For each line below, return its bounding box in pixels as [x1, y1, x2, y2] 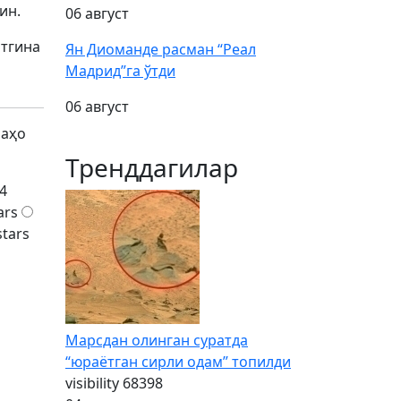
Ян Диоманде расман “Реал [65, 39, 256, 59]
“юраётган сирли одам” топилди [65, 352, 291, 371]
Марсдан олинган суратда [65, 330, 248, 350]
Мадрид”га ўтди [65, 61, 175, 81]
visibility [65, 373, 119, 393]
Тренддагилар [65, 150, 238, 184]
